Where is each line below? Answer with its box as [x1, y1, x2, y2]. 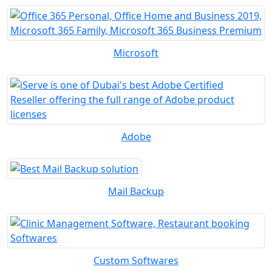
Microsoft [114, 46, 158, 60]
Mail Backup [108, 185, 164, 199]
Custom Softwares [93, 254, 178, 268]
